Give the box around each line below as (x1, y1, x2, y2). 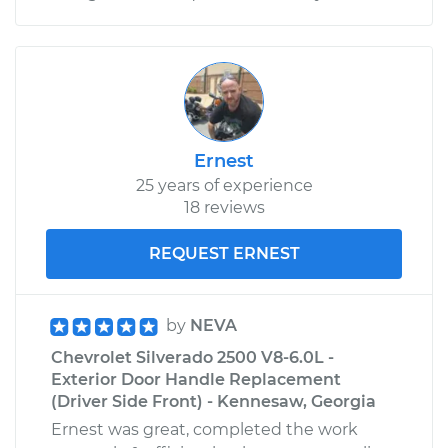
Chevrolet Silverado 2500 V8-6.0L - (51, 347, 334, 367)
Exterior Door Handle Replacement (51, 369, 341, 389)
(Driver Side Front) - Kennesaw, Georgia (51, 391, 376, 411)
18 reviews (183, 197, 265, 217)
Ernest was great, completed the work (51, 419, 358, 439)
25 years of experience (135, 175, 313, 195)
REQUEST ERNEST (148, 243, 300, 263)
